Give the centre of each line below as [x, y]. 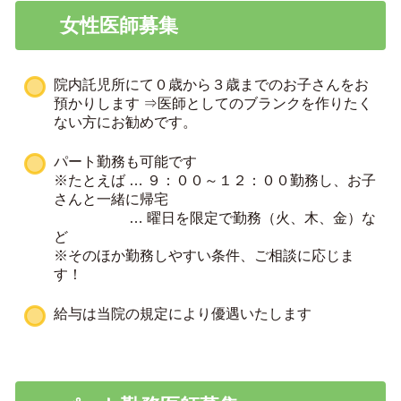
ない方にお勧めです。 [125, 121]
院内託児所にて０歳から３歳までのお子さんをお [211, 84]
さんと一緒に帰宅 [111, 198]
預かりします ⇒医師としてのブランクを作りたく [213, 102]
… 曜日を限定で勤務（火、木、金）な [215, 217]
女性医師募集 [119, 25]
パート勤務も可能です [125, 161]
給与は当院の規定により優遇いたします [183, 313]
